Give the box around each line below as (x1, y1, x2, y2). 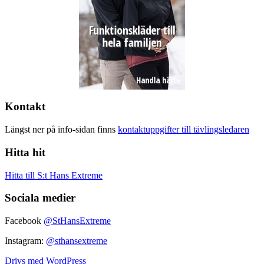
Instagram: (5, 236, 46, 246)
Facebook (5, 216, 44, 226)
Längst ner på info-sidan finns (5, 124, 118, 135)
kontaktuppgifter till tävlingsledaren (118, 124, 249, 135)
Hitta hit (5, 146, 45, 159)
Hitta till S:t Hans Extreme (5, 170, 103, 180)
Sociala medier (5, 192, 75, 204)
